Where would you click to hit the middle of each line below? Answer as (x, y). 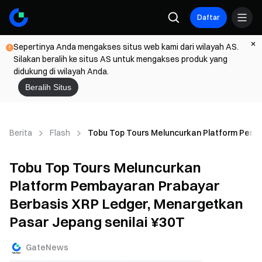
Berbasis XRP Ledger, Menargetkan (126, 204)
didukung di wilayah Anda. (61, 71)
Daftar (208, 17)
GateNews (47, 247)
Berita (21, 132)
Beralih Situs (48, 87)
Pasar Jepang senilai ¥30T (97, 222)
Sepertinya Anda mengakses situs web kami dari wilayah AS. (126, 47)
